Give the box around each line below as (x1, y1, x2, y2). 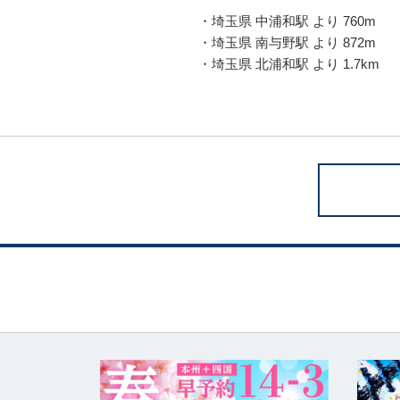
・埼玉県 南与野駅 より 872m (198, 35, 376, 51)
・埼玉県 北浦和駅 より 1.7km (198, 56, 379, 72)
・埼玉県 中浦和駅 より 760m (198, 13, 376, 29)
